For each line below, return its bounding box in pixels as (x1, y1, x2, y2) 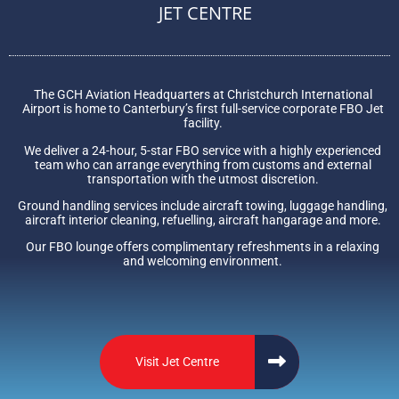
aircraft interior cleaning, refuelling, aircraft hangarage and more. (24, 213, 381, 228)
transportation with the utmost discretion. (86, 171, 319, 186)
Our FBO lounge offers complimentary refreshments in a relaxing (26, 240, 379, 255)
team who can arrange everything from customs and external (34, 157, 371, 172)
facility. (183, 116, 223, 131)
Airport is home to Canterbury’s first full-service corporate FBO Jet (21, 102, 384, 117)
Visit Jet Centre (135, 354, 219, 369)
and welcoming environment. (123, 254, 282, 269)
